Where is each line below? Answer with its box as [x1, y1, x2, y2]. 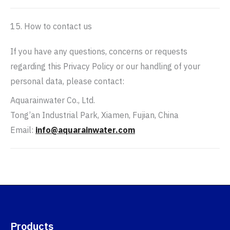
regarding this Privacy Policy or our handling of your [10, 61, 200, 71]
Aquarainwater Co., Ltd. [10, 95, 95, 105]
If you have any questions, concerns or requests [10, 46, 187, 56]
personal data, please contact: [10, 76, 124, 86]
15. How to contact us [10, 21, 92, 31]
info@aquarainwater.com [35, 125, 135, 135]
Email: [10, 125, 35, 135]
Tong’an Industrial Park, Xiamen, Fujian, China [10, 110, 179, 120]
